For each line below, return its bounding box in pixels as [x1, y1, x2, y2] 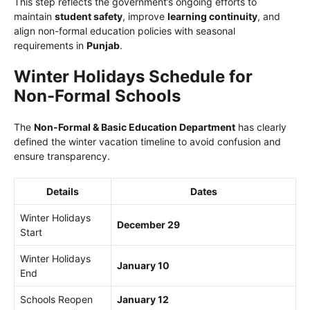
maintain [14, 10, 55, 22]
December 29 [117, 218, 180, 230]
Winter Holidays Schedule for [14, 66, 253, 86]
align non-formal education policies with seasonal [14, 24, 235, 37]
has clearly [235, 120, 286, 133]
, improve [122, 10, 167, 22]
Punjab [86, 39, 120, 51]
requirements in [14, 39, 86, 51]
